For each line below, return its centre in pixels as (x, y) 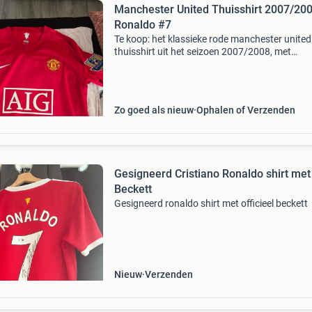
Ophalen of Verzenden (245, 110)
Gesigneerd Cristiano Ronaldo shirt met (212, 174)
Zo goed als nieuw (154, 110)
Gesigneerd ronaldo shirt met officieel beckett (211, 203)
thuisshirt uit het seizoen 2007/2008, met (202, 52)
